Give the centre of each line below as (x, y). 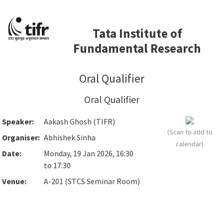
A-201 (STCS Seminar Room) (92, 181)
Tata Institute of (137, 33)
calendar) (190, 144)
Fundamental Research (137, 48)
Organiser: (21, 137)
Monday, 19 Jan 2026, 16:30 (89, 153)
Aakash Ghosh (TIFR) (79, 121)
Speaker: (18, 121)
